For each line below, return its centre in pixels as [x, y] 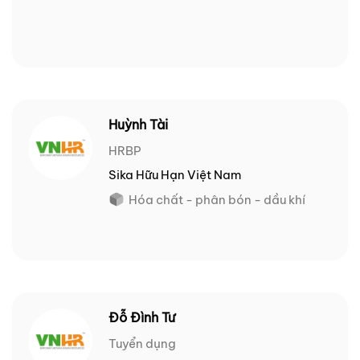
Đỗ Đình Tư [142, 318]
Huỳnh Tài [138, 125]
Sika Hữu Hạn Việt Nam [175, 175]
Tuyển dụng [142, 344]
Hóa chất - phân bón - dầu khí [217, 200]
